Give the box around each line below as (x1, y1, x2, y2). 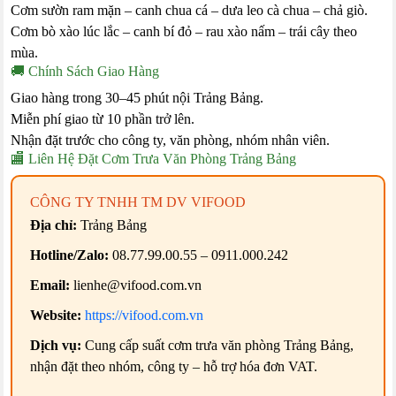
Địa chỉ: (30, 217, 78, 233)
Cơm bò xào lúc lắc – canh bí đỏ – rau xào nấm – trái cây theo (11, 24, 358, 40)
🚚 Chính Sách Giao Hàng (11, 64, 160, 80)
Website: (30, 308, 82, 324)
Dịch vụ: (30, 338, 82, 354)
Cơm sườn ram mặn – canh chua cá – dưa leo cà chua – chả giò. (11, 3, 369, 19)
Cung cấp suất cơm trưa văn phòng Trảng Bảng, (81, 338, 354, 354)
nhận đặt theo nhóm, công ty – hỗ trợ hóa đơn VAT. (30, 359, 318, 375)
